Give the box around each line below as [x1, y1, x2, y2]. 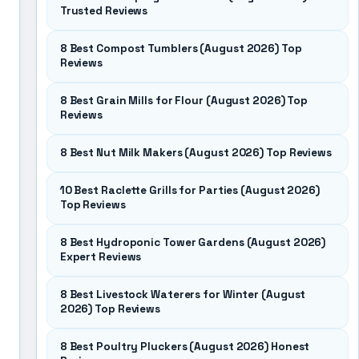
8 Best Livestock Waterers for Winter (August [59, 288, 306, 301]
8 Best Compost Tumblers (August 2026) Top [59, 42, 302, 55]
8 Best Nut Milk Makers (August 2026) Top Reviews [59, 146, 332, 159]
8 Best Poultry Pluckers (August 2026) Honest [59, 340, 310, 353]
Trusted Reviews [59, 4, 148, 18]
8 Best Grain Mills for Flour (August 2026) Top [59, 94, 309, 107]
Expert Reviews [59, 250, 142, 264]
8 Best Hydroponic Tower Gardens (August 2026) [59, 236, 326, 249]
